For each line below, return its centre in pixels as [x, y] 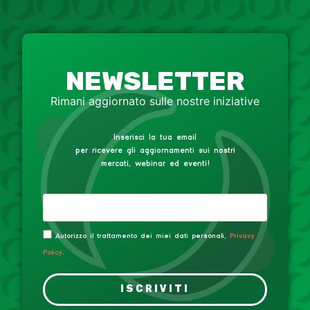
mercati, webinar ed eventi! [155, 163]
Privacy [242, 236]
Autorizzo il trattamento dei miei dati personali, [143, 236]
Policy [53, 252]
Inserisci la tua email [155, 137]
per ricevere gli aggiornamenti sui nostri [155, 150]
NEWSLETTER [155, 81]
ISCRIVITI [155, 289]
